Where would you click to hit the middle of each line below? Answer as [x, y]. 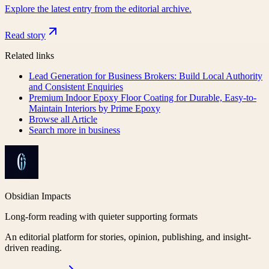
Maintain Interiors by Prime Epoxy [95, 108]
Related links [29, 55]
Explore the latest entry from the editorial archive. [98, 8]
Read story [25, 35]
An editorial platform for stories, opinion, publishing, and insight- [128, 237]
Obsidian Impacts [38, 196]
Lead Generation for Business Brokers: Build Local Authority [146, 76]
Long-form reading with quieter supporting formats [101, 216]
